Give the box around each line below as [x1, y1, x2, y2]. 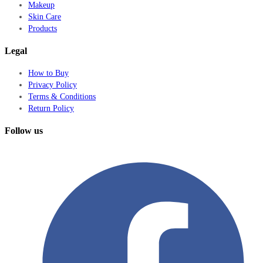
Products [28, 23, 57, 33]
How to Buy [28, 68, 69, 77]
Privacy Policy [28, 80, 77, 89]
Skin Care [28, 12, 61, 21]
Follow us [5, 125, 43, 136]
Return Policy [28, 103, 74, 113]
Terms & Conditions [28, 92, 96, 101]
